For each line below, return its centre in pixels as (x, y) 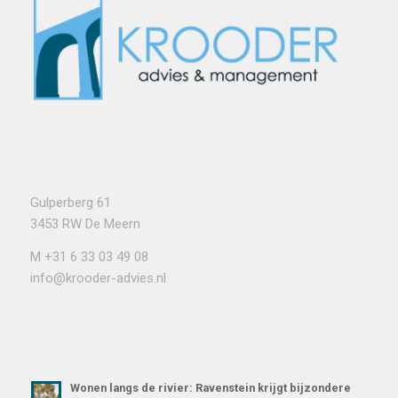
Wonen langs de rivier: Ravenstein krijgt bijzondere (210, 388)
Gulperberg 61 (70, 202)
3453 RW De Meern (85, 223)
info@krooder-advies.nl (98, 278)
